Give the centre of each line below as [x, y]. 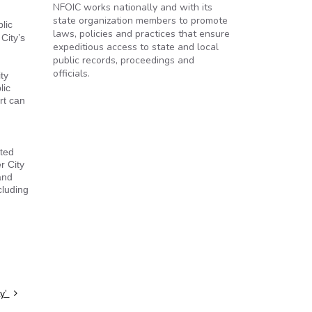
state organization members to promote [140, 21]
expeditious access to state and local [136, 47]
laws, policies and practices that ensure [141, 34]
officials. [71, 73]
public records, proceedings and [124, 60]
